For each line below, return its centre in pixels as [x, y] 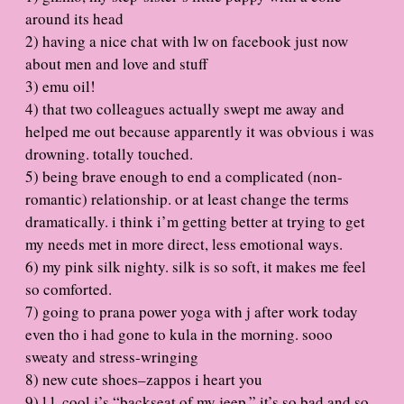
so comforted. [69, 289]
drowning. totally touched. [109, 153]
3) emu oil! [60, 86]
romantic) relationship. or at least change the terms [187, 198]
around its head [74, 18]
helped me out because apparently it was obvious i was [200, 131]
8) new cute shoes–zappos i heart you [144, 379]
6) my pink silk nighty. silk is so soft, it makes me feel [196, 266]
